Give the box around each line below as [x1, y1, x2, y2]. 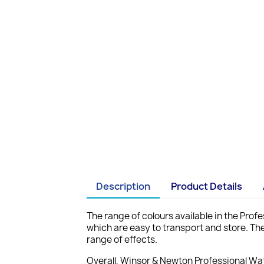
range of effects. [87, 233, 157, 246]
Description [96, 180, 150, 193]
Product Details [171, 180, 243, 193]
